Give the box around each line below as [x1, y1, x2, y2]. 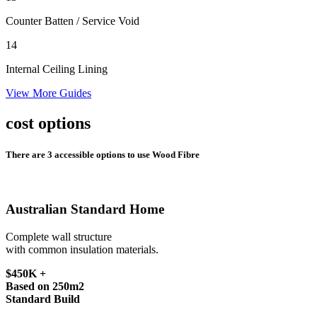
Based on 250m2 [6, 280, 84, 293]
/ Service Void [76, 15, 139, 28]
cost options [6, 114, 91, 133]
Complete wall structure [6, 231, 112, 243]
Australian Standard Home [6, 202, 164, 217]
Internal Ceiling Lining [6, 63, 108, 76]
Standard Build [6, 293, 80, 306]
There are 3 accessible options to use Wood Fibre [6, 149, 200, 160]
